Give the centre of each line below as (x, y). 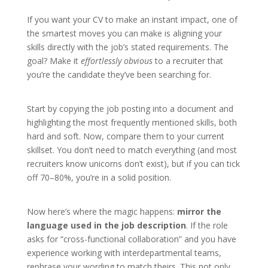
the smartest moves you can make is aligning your (124, 33)
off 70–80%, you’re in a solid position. (99, 177)
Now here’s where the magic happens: (102, 211)
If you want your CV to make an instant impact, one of (132, 19)
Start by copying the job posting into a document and (130, 108)
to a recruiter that (188, 60)
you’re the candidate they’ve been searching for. (119, 74)
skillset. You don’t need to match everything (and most (132, 150)
